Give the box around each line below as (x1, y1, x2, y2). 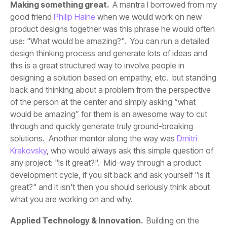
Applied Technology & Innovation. (10, 215, 144, 226)
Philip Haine (52, 12, 95, 22)
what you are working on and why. (10, 194, 133, 205)
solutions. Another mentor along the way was (10, 133, 175, 144)
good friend (10, 12, 52, 22)
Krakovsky (10, 145, 47, 156)
